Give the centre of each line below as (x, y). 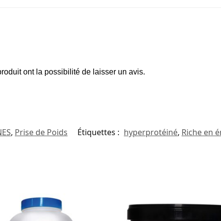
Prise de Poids (41, 132)
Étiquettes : (99, 132)
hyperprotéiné (151, 132)
